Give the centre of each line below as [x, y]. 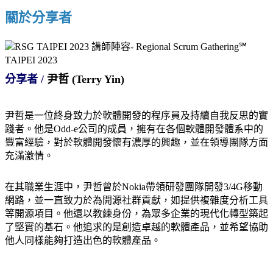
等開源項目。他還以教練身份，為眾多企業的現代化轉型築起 [136, 214]
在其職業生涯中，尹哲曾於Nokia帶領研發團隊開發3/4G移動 [134, 187]
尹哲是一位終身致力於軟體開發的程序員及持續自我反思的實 [136, 115]
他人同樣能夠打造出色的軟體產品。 [83, 241]
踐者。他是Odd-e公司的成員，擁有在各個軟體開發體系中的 [134, 129]
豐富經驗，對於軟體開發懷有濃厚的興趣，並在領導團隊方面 [136, 142]
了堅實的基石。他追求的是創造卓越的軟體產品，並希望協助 [136, 227]
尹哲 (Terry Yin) [86, 79]
